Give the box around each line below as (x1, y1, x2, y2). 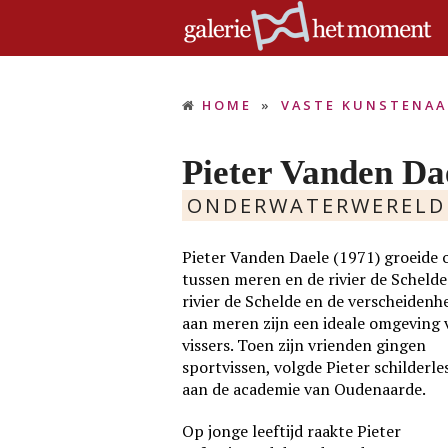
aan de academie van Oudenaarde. (182, 378, 426, 400)
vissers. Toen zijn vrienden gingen (182, 334, 426, 356)
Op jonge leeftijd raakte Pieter (182, 420, 401, 442)
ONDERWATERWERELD (187, 192, 446, 219)
